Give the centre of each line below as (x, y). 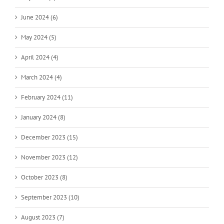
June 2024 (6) (39, 17)
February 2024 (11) (47, 97)
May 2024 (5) (39, 37)
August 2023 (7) (43, 217)
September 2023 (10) (50, 197)
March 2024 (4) (41, 77)
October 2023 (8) (44, 177)
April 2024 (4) (40, 57)
